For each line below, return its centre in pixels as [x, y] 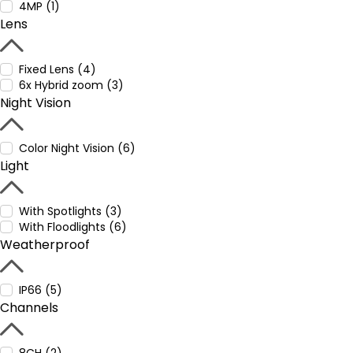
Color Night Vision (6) [77, 148]
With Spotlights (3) [71, 211]
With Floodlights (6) [73, 227]
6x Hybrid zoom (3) [71, 85]
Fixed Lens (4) [58, 69]
